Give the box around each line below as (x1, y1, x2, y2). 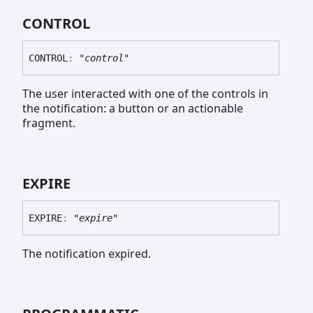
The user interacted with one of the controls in (22, 85, 268, 101)
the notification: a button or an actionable (22, 100, 243, 116)
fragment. (22, 115, 75, 131)
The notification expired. (22, 245, 151, 261)
